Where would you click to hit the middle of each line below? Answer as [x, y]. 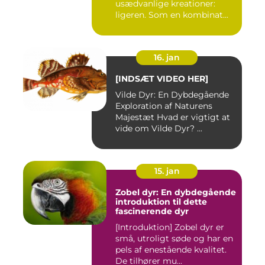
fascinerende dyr [152, 211]
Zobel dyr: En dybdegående [176, 192]
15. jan [167, 171]
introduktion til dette [161, 201]
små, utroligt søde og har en [174, 238]
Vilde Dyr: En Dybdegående [172, 94]
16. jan [167, 57]
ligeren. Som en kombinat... [172, 14]
